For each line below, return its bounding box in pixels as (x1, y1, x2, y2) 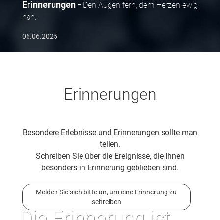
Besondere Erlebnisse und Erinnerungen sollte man (23, 127, 197, 137)
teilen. (100, 139, 120, 149)
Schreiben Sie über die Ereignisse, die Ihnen (35, 151, 185, 161)
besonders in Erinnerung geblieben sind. (41, 163, 179, 172)
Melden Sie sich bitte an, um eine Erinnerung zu (36, 188, 177, 196)
